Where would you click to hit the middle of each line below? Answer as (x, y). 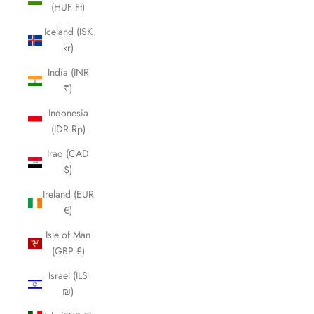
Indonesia (68, 113)
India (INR (68, 72)
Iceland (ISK (68, 32)
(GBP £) (68, 251)
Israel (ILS (68, 275)
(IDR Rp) (68, 129)
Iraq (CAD (68, 153)
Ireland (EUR (68, 194)
